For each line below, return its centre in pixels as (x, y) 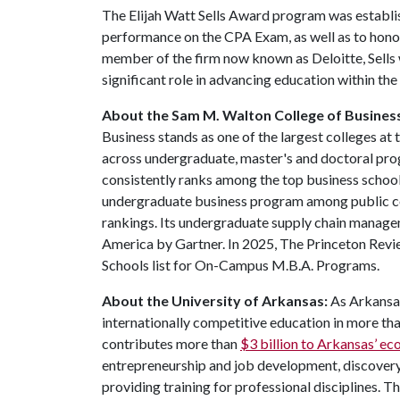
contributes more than (171, 343)
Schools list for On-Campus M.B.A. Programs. (241, 265)
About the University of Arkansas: (216, 300)
